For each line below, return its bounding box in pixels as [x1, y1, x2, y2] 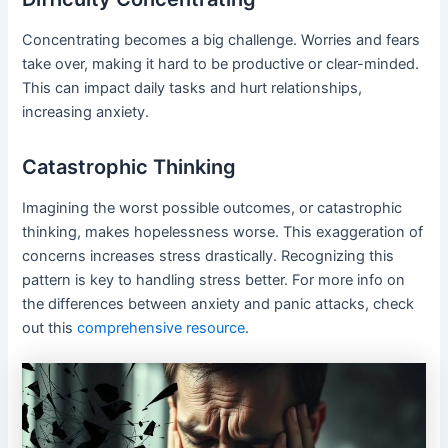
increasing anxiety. [22, 102, 150, 121]
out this [22, 318, 78, 337]
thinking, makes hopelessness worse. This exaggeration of [22, 222, 424, 241]
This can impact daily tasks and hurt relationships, [22, 78, 363, 97]
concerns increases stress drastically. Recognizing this [22, 246, 395, 265]
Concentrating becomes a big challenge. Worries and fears [22, 30, 421, 49]
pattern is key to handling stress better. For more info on [22, 270, 406, 289]
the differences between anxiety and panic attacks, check [22, 294, 415, 313]
